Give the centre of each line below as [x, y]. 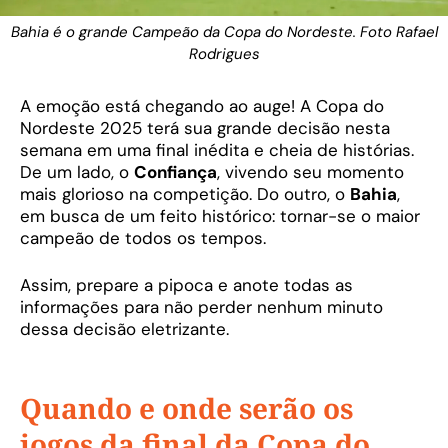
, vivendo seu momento [310, 171]
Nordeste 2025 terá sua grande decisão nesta [205, 127]
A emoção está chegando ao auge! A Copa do [202, 105]
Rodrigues [224, 53]
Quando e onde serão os [186, 408]
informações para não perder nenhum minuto [201, 307]
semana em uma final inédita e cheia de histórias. [217, 149]
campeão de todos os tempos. [143, 237]
